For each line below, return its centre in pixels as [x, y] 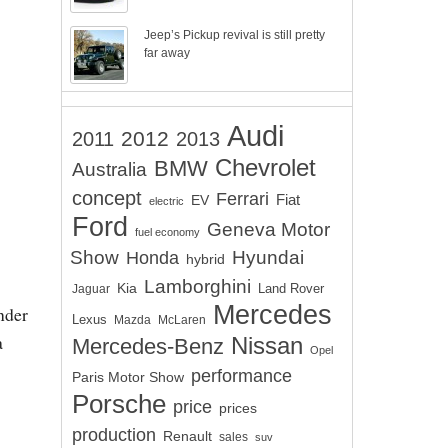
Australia [109, 169]
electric [166, 201]
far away [167, 53]
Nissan [267, 345]
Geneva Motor [268, 229]
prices [238, 408]
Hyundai [268, 257]
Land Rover [291, 288]
